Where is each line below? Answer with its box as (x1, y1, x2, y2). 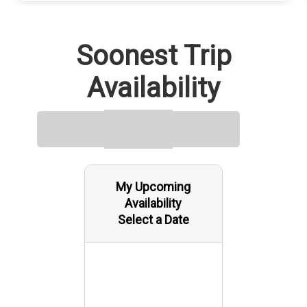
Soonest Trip (75, 40, 232, 72)
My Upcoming (116, 180, 191, 194)
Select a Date (117, 212, 189, 227)
